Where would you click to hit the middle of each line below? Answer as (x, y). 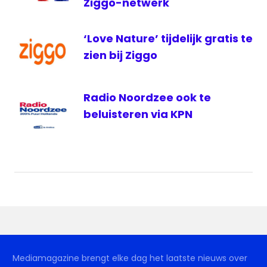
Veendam (39, 9)
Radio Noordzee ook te (147, 97)
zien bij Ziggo (120, 55)
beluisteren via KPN (138, 114)
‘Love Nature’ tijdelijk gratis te (168, 38)
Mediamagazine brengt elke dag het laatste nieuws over (130, 258)
